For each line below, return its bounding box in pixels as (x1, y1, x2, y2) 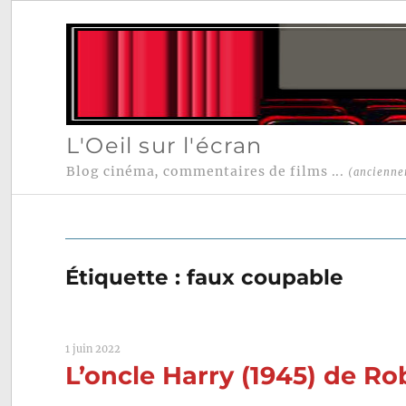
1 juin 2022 (65, 343, 121, 356)
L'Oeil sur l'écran (65, 131, 263, 159)
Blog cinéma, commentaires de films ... (65, 163, 349, 180)
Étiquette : (65, 265, 188, 291)
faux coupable (187, 265, 344, 291)
